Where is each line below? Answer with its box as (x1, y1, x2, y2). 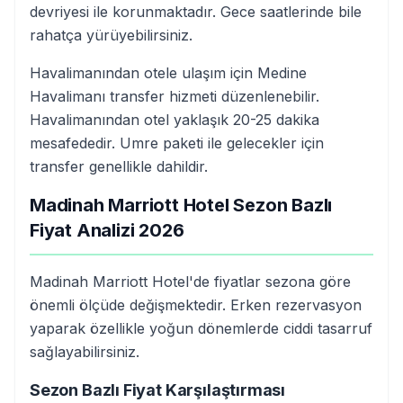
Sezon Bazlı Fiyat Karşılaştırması (30, 381, 286, 399)
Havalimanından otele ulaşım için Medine (30, 64, 307, 82)
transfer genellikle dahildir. (30, 157, 208, 175)
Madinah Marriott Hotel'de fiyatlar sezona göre (30, 273, 351, 291)
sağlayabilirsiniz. (30, 343, 139, 361)
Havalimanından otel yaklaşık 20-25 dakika (30, 111, 319, 129)
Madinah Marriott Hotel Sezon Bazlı (30, 194, 333, 216)
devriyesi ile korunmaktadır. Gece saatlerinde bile (30, 3, 362, 21)
